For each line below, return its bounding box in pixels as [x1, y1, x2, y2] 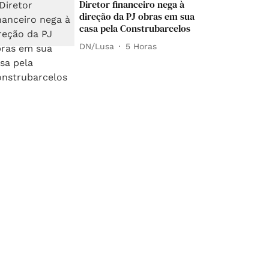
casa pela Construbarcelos [79, 22, 191, 35]
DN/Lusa [79, 41, 115, 51]
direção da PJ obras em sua [79, 10, 195, 23]
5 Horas [125, 41, 157, 51]
